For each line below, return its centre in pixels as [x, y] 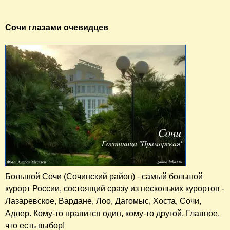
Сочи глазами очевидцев [57, 28]
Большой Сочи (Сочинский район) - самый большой [104, 177]
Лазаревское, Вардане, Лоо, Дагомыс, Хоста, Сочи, [103, 201]
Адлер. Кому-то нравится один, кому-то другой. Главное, [112, 214]
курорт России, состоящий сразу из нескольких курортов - [115, 189]
